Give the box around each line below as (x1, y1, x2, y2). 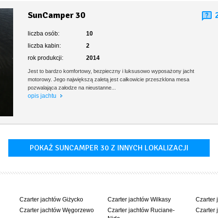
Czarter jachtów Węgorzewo (19, 206, 94, 214)
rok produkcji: (28, 54, 64, 61)
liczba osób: (28, 30, 60, 37)
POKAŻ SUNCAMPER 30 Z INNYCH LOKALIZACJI (30, 143, 188, 153)
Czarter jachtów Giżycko (19, 196, 84, 203)
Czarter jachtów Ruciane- (107, 206, 175, 214)
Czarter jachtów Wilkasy (107, 196, 171, 203)
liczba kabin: (28, 42, 61, 49)
